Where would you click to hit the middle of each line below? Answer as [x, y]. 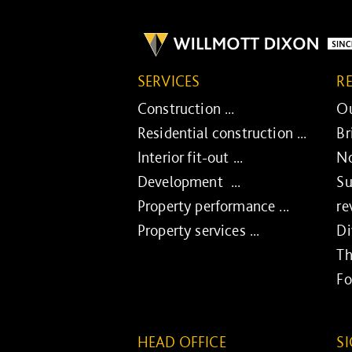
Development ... [189, 182]
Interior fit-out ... [190, 158]
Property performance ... [213, 206]
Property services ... [198, 231]
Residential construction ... [222, 133]
